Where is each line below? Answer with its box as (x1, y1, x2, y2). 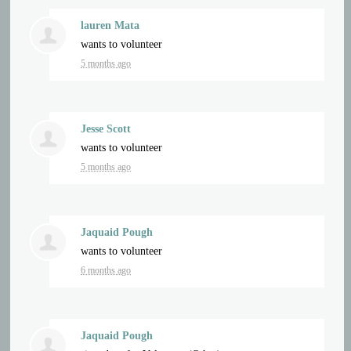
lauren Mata (81, 19, 140, 31)
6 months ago (81, 264, 132, 276)
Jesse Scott (81, 122, 132, 135)
